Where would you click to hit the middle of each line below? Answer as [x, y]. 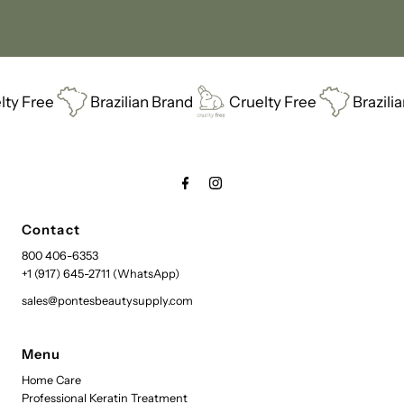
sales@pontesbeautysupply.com [108, 300]
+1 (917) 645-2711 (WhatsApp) [101, 273]
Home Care [52, 380]
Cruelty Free [204, 101]
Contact [51, 230]
